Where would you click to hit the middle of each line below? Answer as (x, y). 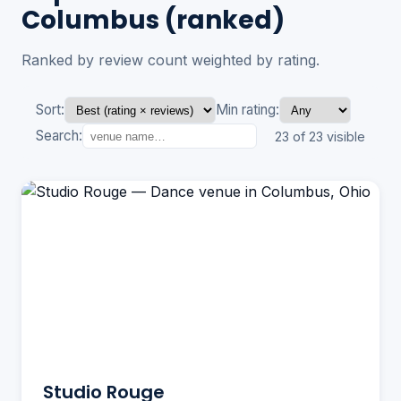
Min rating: (247, 110)
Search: (59, 136)
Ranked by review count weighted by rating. (171, 60)
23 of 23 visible (320, 136)
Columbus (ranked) (153, 20)
